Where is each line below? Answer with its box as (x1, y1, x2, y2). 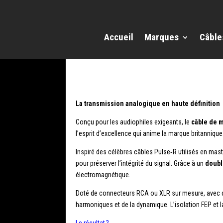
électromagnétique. (76, 171, 130, 179)
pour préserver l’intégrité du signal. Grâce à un (76, 159, 205, 168)
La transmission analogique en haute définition (76, 100, 220, 108)
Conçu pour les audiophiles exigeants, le (76, 118, 191, 126)
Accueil (104, 31, 133, 43)
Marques (144, 31, 179, 43)
